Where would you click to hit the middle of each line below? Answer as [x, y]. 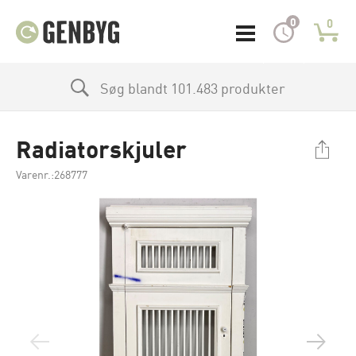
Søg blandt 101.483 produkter [193, 87]
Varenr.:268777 [52, 174]
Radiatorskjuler [101, 148]
